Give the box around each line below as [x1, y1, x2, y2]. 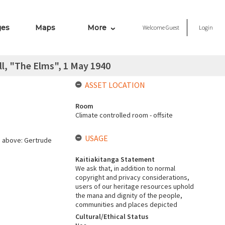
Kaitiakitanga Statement [75, 155, 155, 164]
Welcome [143, 24, 166, 31]
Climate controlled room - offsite [75, 110, 173, 120]
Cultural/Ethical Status [75, 212, 149, 221]
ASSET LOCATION [84, 80, 145, 90]
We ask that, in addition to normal [75, 164, 175, 173]
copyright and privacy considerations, [75, 173, 189, 182]
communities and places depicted [75, 200, 177, 209]
